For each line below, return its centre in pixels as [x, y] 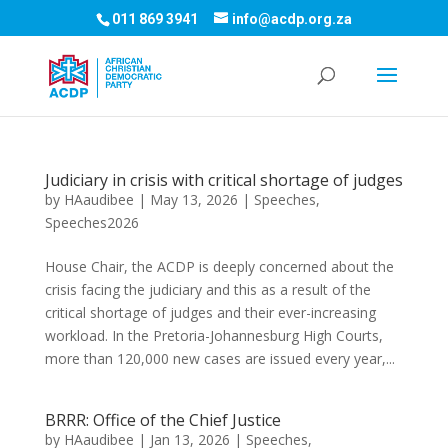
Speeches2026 [91, 222]
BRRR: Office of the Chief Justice [162, 420]
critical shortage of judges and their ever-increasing [210, 312]
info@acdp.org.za [291, 18]
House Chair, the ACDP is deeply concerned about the [219, 266]
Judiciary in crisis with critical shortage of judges [223, 180]
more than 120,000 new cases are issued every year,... [219, 358]
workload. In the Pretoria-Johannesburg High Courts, [213, 335]
